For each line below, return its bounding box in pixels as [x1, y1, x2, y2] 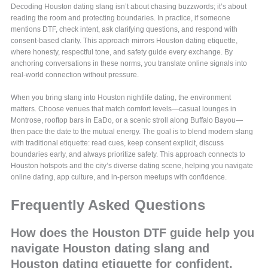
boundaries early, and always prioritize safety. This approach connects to [11, 150, 246, 159]
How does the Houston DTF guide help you [11, 226, 255, 239]
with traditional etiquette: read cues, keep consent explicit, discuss [11, 139, 224, 147]
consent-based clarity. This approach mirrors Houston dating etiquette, [11, 36, 238, 45]
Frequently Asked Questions [11, 197, 206, 213]
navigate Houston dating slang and [11, 242, 210, 255]
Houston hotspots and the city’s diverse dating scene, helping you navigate [11, 162, 254, 170]
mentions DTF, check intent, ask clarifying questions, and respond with [11, 25, 238, 34]
